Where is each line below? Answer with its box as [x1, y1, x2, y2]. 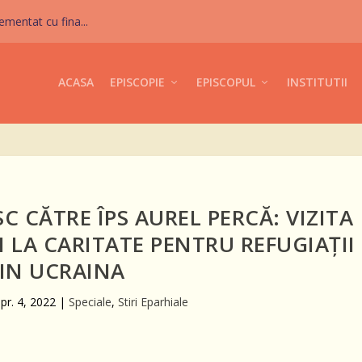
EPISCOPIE [109, 74, 165, 90]
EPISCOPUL [196, 74, 255, 90]
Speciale [68, 294, 112, 309]
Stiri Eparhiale [117, 294, 188, 309]
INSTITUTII [286, 74, 347, 90]
